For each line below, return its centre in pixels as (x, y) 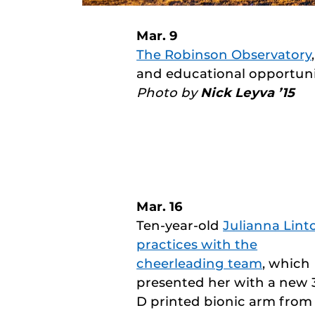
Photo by (169, 92)
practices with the (197, 244)
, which (287, 263)
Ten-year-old (180, 225)
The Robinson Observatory (224, 54)
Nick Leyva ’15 (248, 92)
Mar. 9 (157, 36)
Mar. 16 (160, 206)
